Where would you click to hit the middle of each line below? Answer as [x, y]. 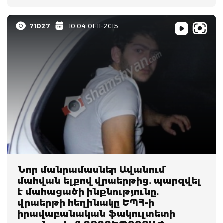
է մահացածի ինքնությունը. [88, 191]
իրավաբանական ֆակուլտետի [96, 213]
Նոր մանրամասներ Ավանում [91, 169]
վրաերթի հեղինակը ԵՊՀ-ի [86, 202]
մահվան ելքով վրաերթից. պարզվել [109, 180]
